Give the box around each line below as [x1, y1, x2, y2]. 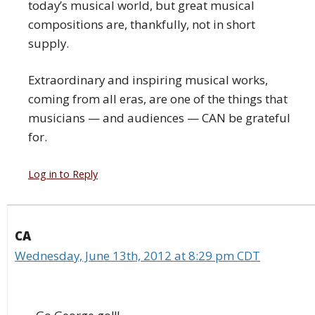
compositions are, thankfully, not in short [28, 15, 255, 32]
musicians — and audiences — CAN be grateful [28, 110, 290, 127]
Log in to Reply [28, 167, 98, 181]
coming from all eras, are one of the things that [28, 91, 288, 108]
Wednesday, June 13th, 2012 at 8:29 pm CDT [15, 247, 260, 264]
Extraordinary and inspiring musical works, [28, 72, 268, 89]
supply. [28, 34, 69, 51]
